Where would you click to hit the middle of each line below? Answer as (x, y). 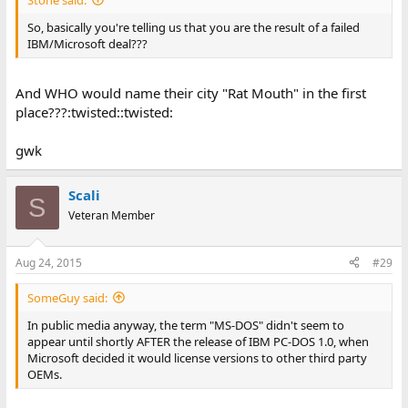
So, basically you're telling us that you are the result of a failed (193, 27)
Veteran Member (111, 215)
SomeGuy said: (67, 297)
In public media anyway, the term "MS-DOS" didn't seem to (185, 325)
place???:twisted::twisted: (94, 112)
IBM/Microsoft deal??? (87, 43)
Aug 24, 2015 (48, 262)
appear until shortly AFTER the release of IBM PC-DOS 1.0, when (198, 341)
